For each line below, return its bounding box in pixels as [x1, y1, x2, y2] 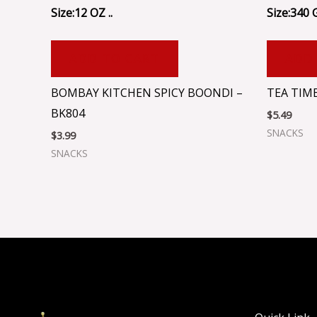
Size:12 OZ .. [51, 4, 113, 21]
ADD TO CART [69, 50, 160, 67]
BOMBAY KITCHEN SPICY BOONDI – [51, 84, 243, 100]
